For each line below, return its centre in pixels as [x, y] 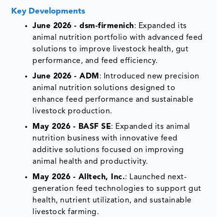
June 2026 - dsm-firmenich [83, 26]
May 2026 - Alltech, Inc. [79, 178]
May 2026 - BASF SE [72, 127]
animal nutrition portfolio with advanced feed [118, 38]
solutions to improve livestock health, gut [111, 50]
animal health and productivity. [90, 162]
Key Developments [48, 12]
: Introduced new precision [149, 77]
